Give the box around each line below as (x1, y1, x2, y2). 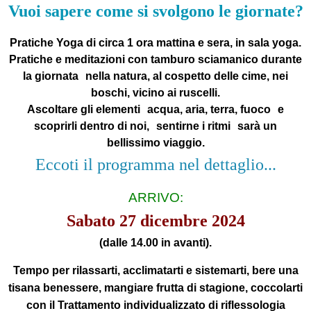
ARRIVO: (128, 190, 183, 205)
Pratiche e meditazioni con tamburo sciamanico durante (9, 53, 302, 65)
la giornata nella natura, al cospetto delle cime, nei (23, 69, 288, 82)
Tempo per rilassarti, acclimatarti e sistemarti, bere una (12, 264, 299, 276)
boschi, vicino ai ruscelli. (91, 86, 220, 99)
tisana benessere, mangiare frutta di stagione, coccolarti (8, 281, 303, 294)
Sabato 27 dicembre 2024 (66, 211, 245, 230)
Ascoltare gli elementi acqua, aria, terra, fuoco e (27, 103, 284, 115)
